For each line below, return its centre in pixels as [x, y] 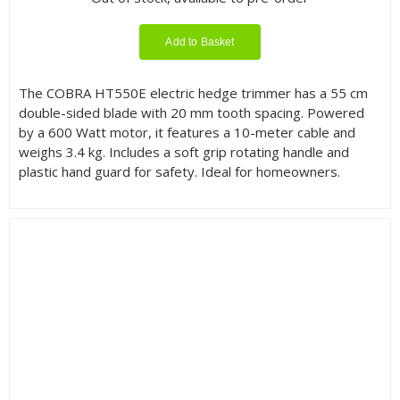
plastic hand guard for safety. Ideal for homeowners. [179, 172]
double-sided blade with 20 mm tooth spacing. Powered [191, 113]
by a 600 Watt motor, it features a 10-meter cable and [187, 133]
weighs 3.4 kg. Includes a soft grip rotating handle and [183, 152]
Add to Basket [200, 42]
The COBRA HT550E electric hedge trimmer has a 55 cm [193, 93]
